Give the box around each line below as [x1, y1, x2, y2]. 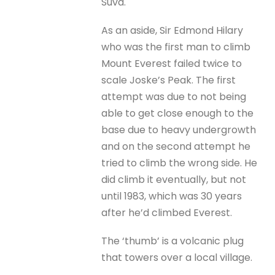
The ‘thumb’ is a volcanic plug [101, 234, 244, 249]
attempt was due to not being [101, 89, 247, 104]
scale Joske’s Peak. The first [101, 72, 236, 87]
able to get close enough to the [101, 106, 254, 120]
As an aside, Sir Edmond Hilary [101, 23, 244, 37]
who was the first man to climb [101, 39, 251, 54]
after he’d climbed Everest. [101, 205, 233, 220]
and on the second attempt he [101, 139, 251, 153]
